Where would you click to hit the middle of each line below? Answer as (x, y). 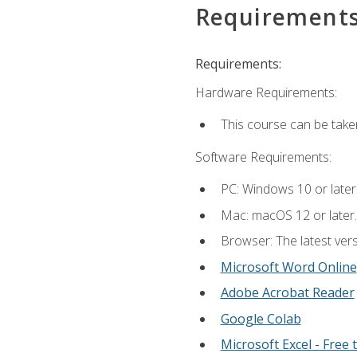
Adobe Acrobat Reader (287, 293)
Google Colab (261, 318)
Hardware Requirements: (266, 93)
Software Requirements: (263, 157)
